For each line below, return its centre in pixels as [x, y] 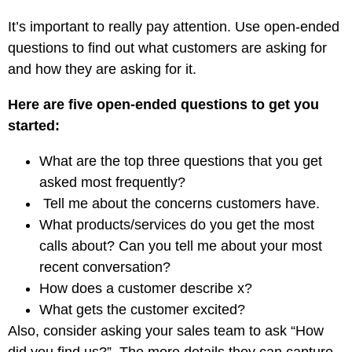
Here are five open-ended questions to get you [163, 104]
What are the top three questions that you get [181, 161]
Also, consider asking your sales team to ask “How [166, 331]
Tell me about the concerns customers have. [180, 203]
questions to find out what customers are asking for [167, 48]
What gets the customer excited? [142, 310]
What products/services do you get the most [177, 225]
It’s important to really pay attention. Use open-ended [174, 27]
